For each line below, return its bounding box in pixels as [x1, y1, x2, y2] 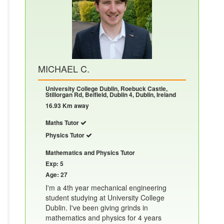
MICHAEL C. [38, 61, 89, 75]
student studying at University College [45, 192, 164, 202]
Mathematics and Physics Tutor [45, 147, 135, 157]
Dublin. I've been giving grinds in [45, 202, 148, 212]
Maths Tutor [45, 117, 80, 127]
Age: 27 [45, 169, 67, 179]
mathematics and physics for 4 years [45, 212, 161, 222]
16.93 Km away [45, 100, 89, 110]
